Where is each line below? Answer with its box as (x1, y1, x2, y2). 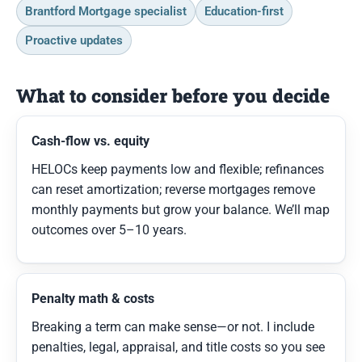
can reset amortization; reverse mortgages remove (32, 181, 315, 197)
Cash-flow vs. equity (32, 133, 149, 149)
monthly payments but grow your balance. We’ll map (32, 201, 330, 217)
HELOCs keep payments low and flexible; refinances (32, 161, 324, 177)
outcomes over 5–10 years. (32, 221, 187, 238)
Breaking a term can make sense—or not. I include (32, 318, 314, 335)
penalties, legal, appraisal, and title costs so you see (32, 339, 325, 355)
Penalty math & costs (32, 290, 154, 306)
